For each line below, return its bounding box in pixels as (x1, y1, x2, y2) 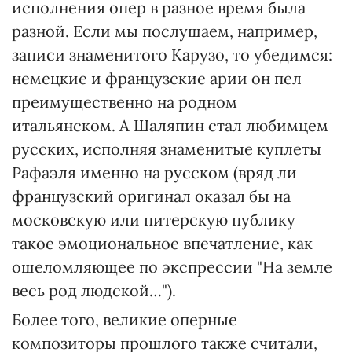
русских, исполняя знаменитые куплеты (12, 139, 321, 159)
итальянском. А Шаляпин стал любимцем (12, 115, 328, 135)
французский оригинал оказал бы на (12, 186, 291, 206)
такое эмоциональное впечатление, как (12, 233, 313, 253)
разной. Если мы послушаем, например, (12, 21, 317, 41)
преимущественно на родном (12, 92, 237, 112)
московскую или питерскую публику (12, 210, 295, 229)
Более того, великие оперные (12, 310, 237, 329)
